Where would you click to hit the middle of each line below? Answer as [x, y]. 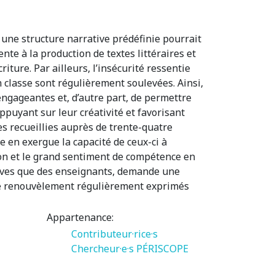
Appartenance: [80, 217]
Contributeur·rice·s [114, 234]
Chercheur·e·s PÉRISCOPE [130, 249]
